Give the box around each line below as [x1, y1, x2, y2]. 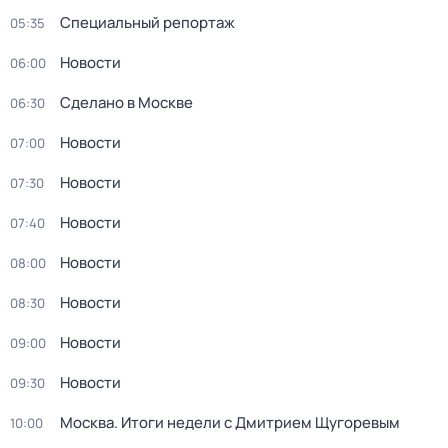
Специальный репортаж [60, 12, 235, 33]
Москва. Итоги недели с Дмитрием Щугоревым [60, 412, 400, 433]
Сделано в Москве [60, 92, 193, 113]
